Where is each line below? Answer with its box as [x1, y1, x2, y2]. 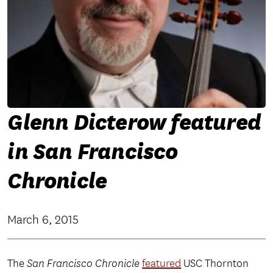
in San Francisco [7, 138, 178, 165]
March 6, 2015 [7, 211, 79, 227]
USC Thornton [181, 256, 249, 271]
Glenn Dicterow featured [7, 108, 261, 136]
